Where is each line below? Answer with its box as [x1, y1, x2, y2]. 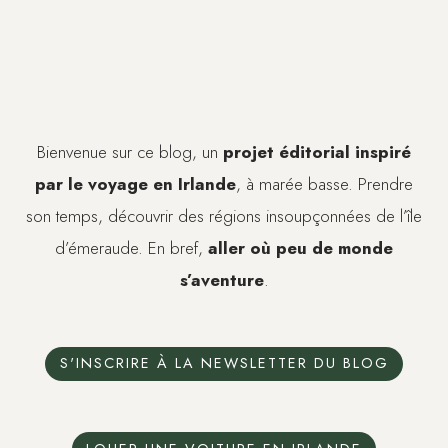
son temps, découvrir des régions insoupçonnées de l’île [26, 203, 422, 228]
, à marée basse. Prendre [236, 171, 413, 196]
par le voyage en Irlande [35, 171, 236, 196]
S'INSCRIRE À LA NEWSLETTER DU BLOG [59, 353, 389, 374]
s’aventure [179, 267, 264, 292]
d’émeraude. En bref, [55, 235, 208, 260]
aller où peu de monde [208, 235, 393, 260]
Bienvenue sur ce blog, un [37, 139, 223, 164]
